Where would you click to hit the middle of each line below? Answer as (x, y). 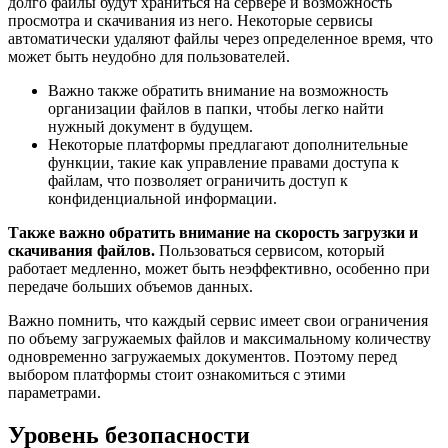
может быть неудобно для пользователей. (149, 57)
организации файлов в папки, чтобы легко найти (216, 109)
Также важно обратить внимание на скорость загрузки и (213, 233)
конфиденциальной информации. (162, 199)
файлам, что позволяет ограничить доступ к (198, 181)
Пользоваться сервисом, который (270, 251)
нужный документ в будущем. (150, 127)
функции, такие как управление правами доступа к (223, 163)
